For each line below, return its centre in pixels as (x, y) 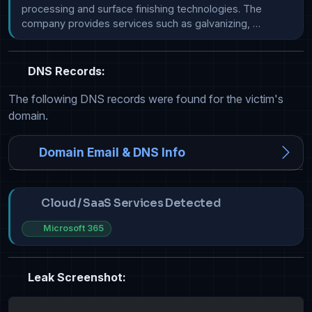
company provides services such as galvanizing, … (141, 24)
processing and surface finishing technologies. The (142, 9)
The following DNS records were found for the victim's (146, 99)
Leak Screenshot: (76, 277)
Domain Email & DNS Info (112, 153)
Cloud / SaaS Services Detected (131, 203)
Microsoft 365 (73, 228)
